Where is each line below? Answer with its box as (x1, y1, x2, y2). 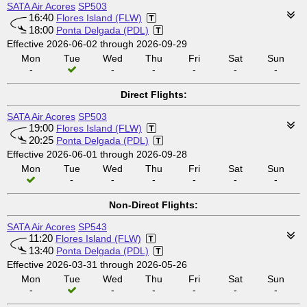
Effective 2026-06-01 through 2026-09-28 (7, 149, 187, 160)
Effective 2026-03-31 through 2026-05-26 (7, 259, 187, 270)
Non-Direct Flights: (109, 199, 198, 210)
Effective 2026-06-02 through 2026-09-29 (7, 38, 187, 49)
